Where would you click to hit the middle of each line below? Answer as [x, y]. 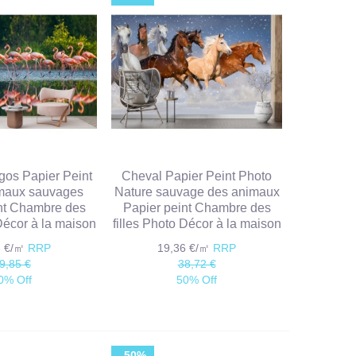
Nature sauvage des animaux [197, 192]
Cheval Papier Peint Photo [197, 176]
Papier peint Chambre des [197, 208]
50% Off [197, 280]
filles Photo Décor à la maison [197, 224]
